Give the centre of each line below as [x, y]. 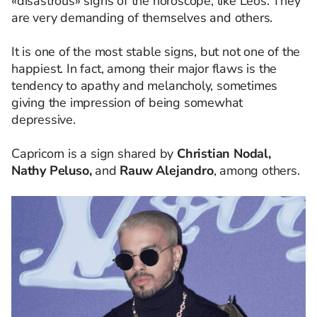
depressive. [44, 120]
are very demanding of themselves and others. [142, 18]
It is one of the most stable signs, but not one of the [156, 52]
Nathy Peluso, [52, 171]
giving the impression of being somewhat [127, 103]
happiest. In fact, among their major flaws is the [144, 69]
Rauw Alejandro [167, 171]
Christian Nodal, [224, 154]
